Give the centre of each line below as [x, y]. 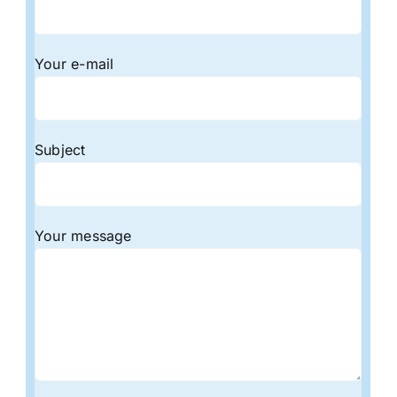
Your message [83, 235]
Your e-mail [74, 63]
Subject [60, 149]
